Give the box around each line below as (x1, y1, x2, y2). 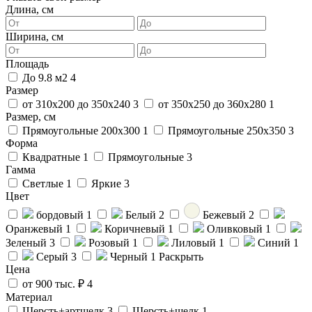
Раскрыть (159, 250, 203, 263)
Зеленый (6, 236, 49, 249)
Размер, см (6, 110, 56, 123)
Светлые (22, 177, 66, 189)
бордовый (36, 208, 86, 221)
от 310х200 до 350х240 (22, 97, 133, 110)
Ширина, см (6, 30, 63, 42)
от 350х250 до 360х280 (158, 97, 269, 110)
